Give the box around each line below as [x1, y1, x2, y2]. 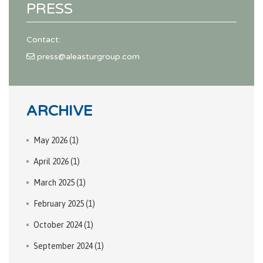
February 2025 [33, 199, 86, 209]
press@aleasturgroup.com [35, 52, 140, 62]
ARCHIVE [26, 102, 92, 120]
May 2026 [33, 136, 69, 146]
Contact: [26, 35, 60, 45]
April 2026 [33, 157, 70, 167]
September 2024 [33, 241, 95, 251]
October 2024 [33, 220, 84, 230]
